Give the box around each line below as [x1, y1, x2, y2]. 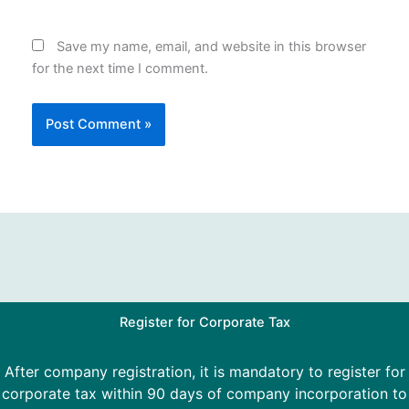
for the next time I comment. [31, 60, 208, 78]
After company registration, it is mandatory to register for [4, 362, 405, 381]
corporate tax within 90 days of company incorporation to [2, 383, 407, 403]
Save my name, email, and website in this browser [56, 38, 366, 56]
